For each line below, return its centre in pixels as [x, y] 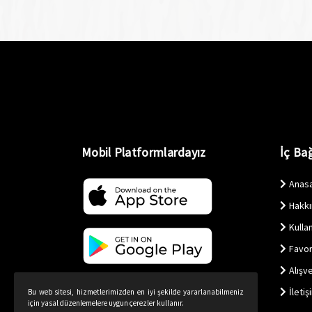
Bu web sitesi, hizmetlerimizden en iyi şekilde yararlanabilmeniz [136, 292]
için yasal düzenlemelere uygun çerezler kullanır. [106, 303]
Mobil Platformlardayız [144, 153]
